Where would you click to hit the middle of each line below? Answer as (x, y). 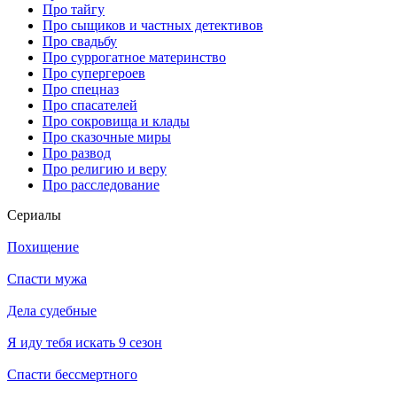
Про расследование (101, 184)
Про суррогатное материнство (134, 57)
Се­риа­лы (34, 214)
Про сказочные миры (107, 136)
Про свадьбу (80, 41)
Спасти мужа (47, 278)
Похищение (43, 246)
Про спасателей (90, 105)
